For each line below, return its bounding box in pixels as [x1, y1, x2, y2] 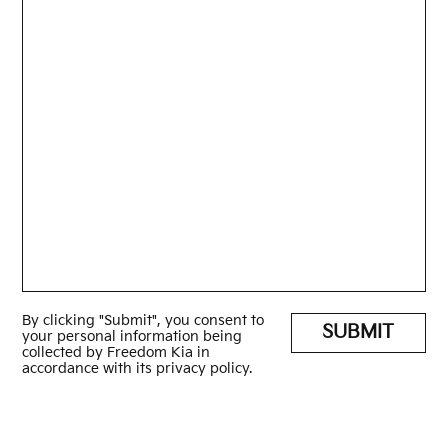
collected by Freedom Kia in [22, 344, 211, 362]
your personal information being [22, 328, 243, 346]
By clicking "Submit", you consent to [22, 312, 265, 330]
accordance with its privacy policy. [22, 360, 253, 378]
